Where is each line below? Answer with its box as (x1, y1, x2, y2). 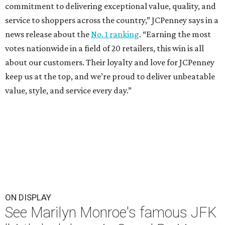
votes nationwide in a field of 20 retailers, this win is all (5, 43, 204, 53)
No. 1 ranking (91, 29, 139, 39)
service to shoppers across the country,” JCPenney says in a (5, 15, 218, 25)
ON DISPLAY (5, 192, 51, 202)
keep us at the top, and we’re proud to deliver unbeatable (5, 71, 215, 81)
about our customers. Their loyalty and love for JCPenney (5, 57, 214, 67)
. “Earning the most (139, 29, 211, 39)
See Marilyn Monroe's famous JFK (5, 204, 216, 221)
